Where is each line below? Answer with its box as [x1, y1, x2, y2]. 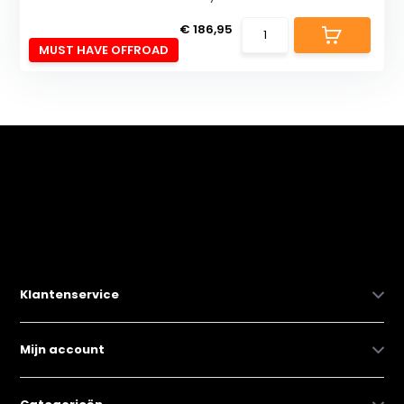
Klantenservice [20, 286, 120, 303]
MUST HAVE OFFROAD [39, 41, 170, 59]
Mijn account [20, 341, 106, 358]
